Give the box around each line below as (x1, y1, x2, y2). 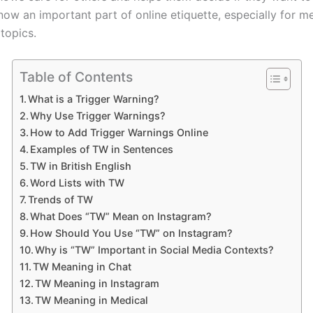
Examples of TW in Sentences (30, 143, 174, 156)
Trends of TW (28, 194, 94, 206)
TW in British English (30, 160, 132, 173)
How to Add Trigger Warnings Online (30, 126, 209, 139)
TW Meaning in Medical (35, 294, 149, 307)
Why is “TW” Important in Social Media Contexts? (35, 244, 275, 256)
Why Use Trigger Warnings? (30, 110, 166, 122)
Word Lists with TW (30, 177, 125, 189)
